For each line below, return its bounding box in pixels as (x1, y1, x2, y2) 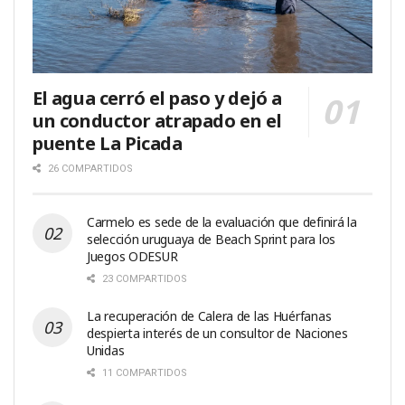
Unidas (87, 341, 125, 359)
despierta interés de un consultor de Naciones (87, 324, 348, 342)
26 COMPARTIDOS (45, 162, 133, 174)
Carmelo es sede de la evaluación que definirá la (87, 212, 357, 231)
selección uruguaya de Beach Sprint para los (87, 230, 335, 248)
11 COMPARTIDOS (99, 366, 187, 379)
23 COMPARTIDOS (99, 272, 187, 285)
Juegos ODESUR (87, 247, 178, 265)
